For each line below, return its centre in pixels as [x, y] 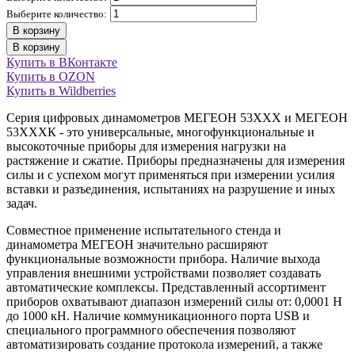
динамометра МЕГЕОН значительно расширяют [137, 245]
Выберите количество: [57, 14]
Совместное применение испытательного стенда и [144, 231]
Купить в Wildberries [61, 91]
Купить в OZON [51, 77]
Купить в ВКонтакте [62, 63]
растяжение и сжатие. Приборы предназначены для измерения [176, 161]
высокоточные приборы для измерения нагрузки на [146, 147]
